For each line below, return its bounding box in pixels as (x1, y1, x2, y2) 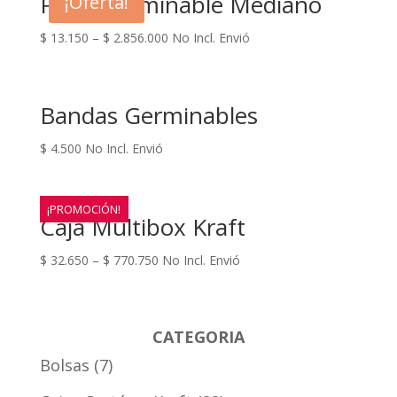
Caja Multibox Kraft (39, 210, 245, 243)
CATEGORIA (152, 325, 245, 347)
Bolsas (39, 354, 90, 376)
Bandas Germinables (39, 99, 258, 132)
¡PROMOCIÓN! (47, 200, 121, 217)
